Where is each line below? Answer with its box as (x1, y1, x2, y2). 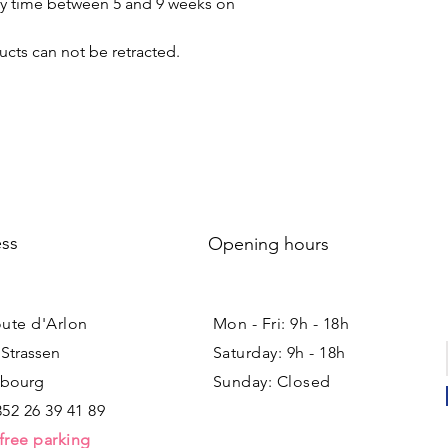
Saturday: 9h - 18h (213, 343, 346, 362)
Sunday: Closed (213, 372, 331, 391)
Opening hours (208, 233, 329, 255)
